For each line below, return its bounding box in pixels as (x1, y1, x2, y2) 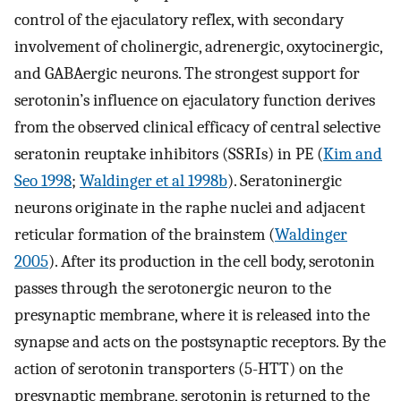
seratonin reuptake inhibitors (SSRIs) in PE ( (14, 144, 323, 165)
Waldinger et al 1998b (80, 171, 227, 192)
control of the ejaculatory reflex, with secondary (14, 10, 344, 30)
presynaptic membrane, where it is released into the (14, 305, 370, 326)
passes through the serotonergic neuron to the (14, 278, 331, 299)
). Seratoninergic (227, 171, 342, 192)
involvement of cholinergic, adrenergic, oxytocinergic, (14, 37, 382, 57)
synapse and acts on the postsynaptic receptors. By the (14, 332, 386, 353)
